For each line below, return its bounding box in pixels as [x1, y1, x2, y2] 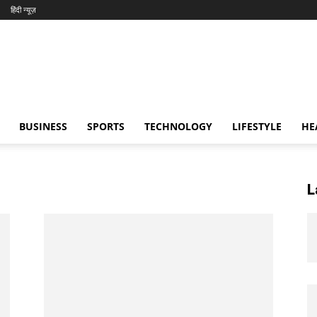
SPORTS [87, 120, 125, 133]
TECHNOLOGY [144, 120, 212, 133]
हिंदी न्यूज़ [11, 4, 36, 15]
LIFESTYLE [232, 120, 282, 133]
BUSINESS [19, 120, 67, 133]
